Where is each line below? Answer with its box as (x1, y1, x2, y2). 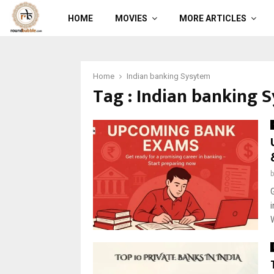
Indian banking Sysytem (127, 72, 210, 81)
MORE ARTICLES (179, 13, 246, 23)
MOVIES (114, 13, 147, 23)
